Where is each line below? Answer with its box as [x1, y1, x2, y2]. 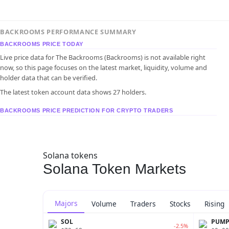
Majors [54, 198, 78, 209]
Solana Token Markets [43, 161, 186, 177]
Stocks [170, 198, 191, 209]
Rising [204, 198, 225, 209]
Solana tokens [43, 149, 98, 161]
